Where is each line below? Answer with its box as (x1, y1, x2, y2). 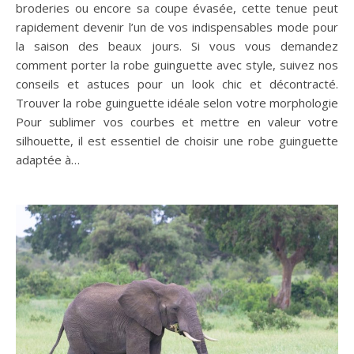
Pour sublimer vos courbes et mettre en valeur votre (16, 114, 338, 130)
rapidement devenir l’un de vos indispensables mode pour (16, 19, 338, 36)
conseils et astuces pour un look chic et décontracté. (16, 76, 338, 92)
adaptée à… (16, 152, 80, 168)
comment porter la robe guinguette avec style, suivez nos (16, 57, 338, 73)
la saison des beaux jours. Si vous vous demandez (16, 38, 338, 55)
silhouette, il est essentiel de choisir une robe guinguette (16, 133, 338, 149)
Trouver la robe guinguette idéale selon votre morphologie (16, 95, 338, 111)
